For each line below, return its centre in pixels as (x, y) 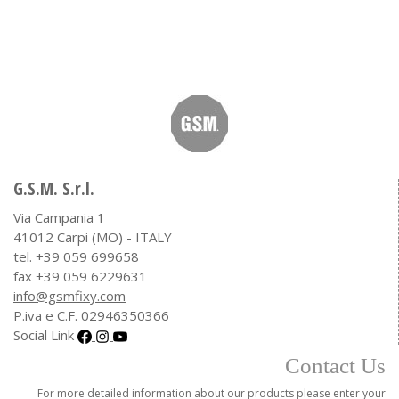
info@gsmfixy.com (69, 296)
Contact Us (335, 366)
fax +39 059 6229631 (80, 277)
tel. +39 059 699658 (76, 257)
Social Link (45, 335)
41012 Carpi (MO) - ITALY (93, 237)
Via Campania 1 (59, 218)
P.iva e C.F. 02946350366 (91, 316)
